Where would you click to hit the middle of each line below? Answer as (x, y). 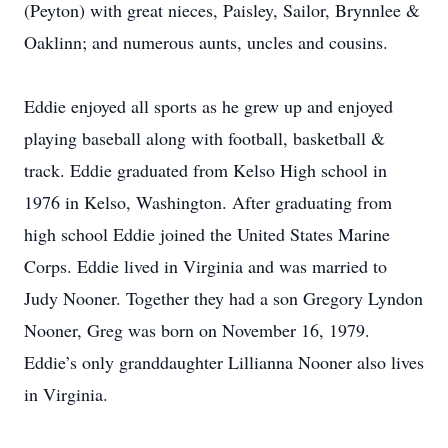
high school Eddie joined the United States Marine (207, 234)
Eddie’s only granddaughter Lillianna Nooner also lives (224, 362)
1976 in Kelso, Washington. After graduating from (208, 202)
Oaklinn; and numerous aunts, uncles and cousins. (206, 42)
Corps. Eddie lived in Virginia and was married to (205, 266)
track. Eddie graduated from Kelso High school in (205, 170)
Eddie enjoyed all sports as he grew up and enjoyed (208, 106)
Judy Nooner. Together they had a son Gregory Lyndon (223, 298)
